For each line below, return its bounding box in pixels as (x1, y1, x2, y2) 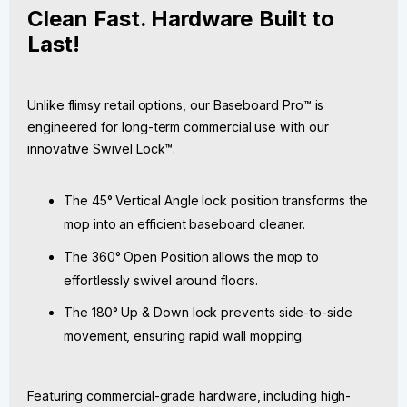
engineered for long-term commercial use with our (27, 118, 329, 134)
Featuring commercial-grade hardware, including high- (27, 387, 352, 403)
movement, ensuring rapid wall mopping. (64, 328, 305, 343)
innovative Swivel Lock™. (27, 140, 176, 156)
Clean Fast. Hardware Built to (27, 5, 335, 32)
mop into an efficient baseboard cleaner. (64, 216, 306, 233)
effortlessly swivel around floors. (64, 272, 258, 288)
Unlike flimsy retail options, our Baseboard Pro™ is (27, 96, 324, 113)
